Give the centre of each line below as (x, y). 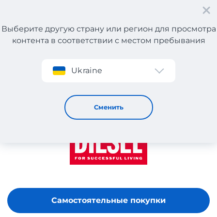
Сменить (108, 107)
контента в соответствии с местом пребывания (108, 40)
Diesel (46, 74)
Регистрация (47, 44)
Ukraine (87, 70)
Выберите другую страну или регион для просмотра (108, 29)
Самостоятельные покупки (108, 200)
